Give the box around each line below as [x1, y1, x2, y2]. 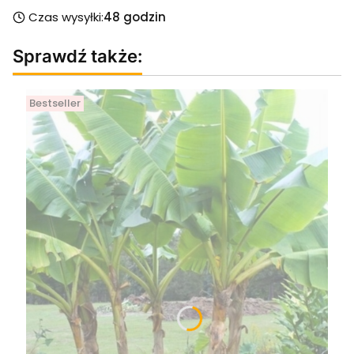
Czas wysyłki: [28, 9, 104, 26]
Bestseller [29, 96, 81, 111]
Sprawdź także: [13, 44, 142, 66]
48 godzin [104, 9, 167, 26]
